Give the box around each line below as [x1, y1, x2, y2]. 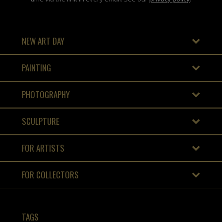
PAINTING [22, 61, 51, 74]
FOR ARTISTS [22, 141, 64, 154]
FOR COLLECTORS [22, 168, 79, 181]
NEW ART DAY [22, 34, 64, 47]
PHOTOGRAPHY [22, 88, 70, 101]
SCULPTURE [22, 114, 59, 127]
